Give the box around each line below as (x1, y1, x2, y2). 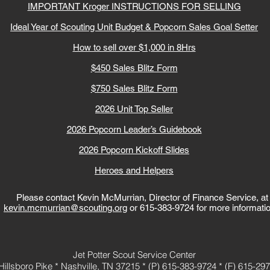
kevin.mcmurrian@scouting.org (4, 202, 127, 213)
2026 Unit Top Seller (95, 104, 173, 114)
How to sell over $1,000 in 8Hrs (72, 42, 196, 52)
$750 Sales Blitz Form (90, 83, 178, 93)
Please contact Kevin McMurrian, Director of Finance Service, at (16, 192, 268, 202)
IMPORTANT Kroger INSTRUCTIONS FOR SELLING (27, 1, 241, 11)
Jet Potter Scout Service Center (72, 249, 196, 260)
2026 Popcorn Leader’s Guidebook (66, 124, 202, 134)
